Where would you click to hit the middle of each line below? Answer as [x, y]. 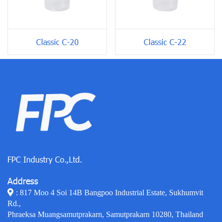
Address [23, 181]
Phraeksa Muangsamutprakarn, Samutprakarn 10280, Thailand [105, 214]
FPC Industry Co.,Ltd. [45, 159]
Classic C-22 [165, 42]
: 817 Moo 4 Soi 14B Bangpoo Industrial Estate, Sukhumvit [110, 193]
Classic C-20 [57, 42]
